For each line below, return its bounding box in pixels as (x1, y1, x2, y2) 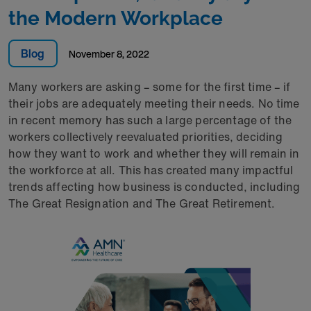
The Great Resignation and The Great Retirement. (8, 195, 276, 212)
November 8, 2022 (75, 47, 149, 61)
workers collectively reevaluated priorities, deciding (8, 128, 283, 145)
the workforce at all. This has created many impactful (8, 162, 294, 178)
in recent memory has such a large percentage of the (8, 112, 292, 128)
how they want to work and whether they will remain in (8, 145, 300, 162)
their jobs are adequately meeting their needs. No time (8, 95, 300, 112)
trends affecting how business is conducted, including (8, 178, 301, 195)
